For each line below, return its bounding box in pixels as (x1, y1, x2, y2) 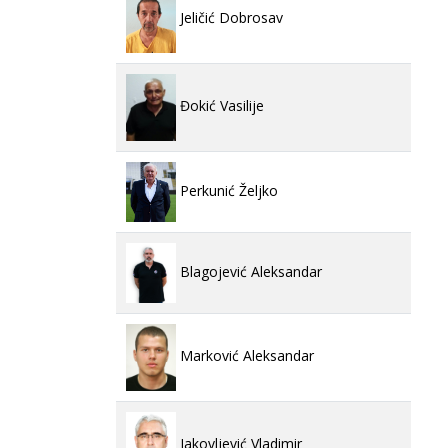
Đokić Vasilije (176, 96, 264, 116)
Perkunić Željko (176, 180, 278, 200)
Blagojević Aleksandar (176, 261, 322, 281)
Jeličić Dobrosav (176, 8, 283, 28)
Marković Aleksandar (176, 346, 314, 366)
